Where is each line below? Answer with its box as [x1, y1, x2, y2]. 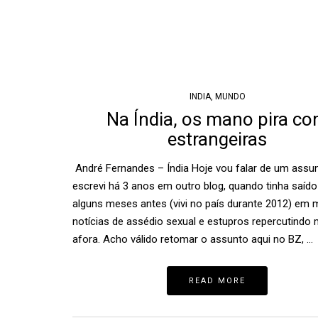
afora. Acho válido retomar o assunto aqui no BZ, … [72, 233, 313, 246]
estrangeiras [168, 128, 268, 150]
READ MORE [189, 276, 246, 286]
